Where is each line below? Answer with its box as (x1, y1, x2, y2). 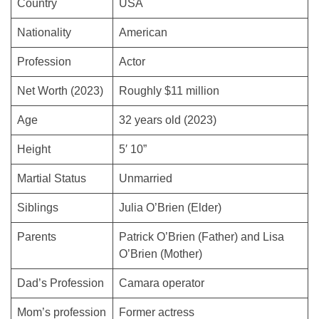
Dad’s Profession (17, 276, 104, 289)
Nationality (17, 26, 71, 38)
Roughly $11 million (119, 84, 219, 97)
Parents (17, 230, 56, 243)
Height (17, 142, 51, 155)
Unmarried (119, 172, 172, 184)
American (119, 26, 167, 38)
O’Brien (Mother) (119, 247, 202, 260)
